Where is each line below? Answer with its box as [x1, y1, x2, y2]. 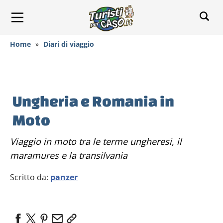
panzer [50, 172, 78, 183]
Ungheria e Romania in [12, 93, 174, 110]
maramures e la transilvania [10, 149, 127, 161]
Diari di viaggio [43, 39, 94, 49]
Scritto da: [10, 172, 50, 183]
